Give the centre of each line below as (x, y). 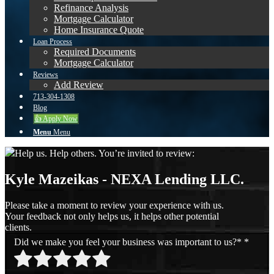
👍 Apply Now (56, 119)
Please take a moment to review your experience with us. (114, 205)
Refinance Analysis (91, 8)
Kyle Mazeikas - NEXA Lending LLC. (124, 179)
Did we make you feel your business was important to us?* (128, 242)
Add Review (79, 85)
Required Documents (95, 52)
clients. (18, 227)
